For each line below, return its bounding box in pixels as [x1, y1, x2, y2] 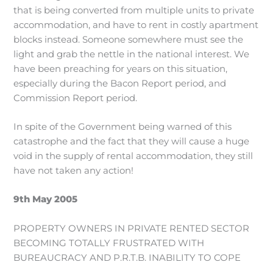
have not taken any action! [13, 165, 134, 176]
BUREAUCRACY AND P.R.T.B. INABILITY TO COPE [13, 252, 241, 263]
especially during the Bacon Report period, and [13, 77, 227, 89]
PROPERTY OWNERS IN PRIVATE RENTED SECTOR [13, 222, 250, 234]
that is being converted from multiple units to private [13, 4, 255, 16]
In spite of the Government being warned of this [13, 121, 232, 132]
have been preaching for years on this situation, [13, 63, 228, 74]
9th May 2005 [13, 194, 78, 205]
